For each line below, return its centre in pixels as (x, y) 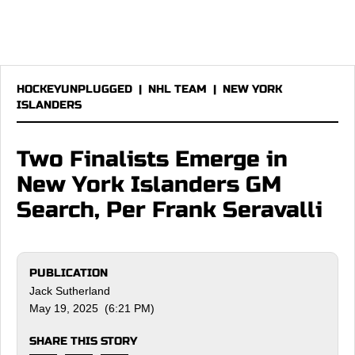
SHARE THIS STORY (83, 341)
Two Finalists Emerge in (152, 159)
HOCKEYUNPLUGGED (74, 89)
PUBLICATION (69, 273)
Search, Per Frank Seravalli (170, 210)
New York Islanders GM (149, 185)
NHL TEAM (177, 89)
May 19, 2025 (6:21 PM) (92, 308)
